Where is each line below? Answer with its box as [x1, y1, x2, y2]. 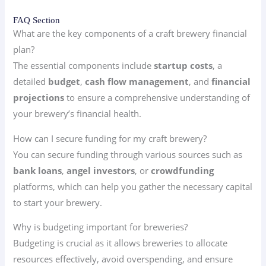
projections [13, 91, 65, 104]
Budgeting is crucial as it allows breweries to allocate [13, 237, 228, 249]
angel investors [66, 164, 135, 176]
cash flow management [85, 75, 189, 88]
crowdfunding [151, 164, 214, 176]
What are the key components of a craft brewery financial [13, 27, 248, 40]
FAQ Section [13, 15, 61, 26]
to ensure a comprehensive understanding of [64, 91, 251, 104]
